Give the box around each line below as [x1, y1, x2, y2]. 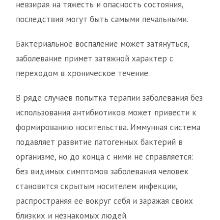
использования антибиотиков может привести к [16, 107, 196, 118]
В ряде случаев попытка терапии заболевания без [16, 92, 203, 103]
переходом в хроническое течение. [16, 68, 150, 79]
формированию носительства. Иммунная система [16, 122, 200, 133]
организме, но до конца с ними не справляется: [16, 151, 193, 162]
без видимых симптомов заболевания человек [16, 166, 189, 177]
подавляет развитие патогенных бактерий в [16, 137, 183, 147]
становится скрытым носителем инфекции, [16, 181, 177, 192]
